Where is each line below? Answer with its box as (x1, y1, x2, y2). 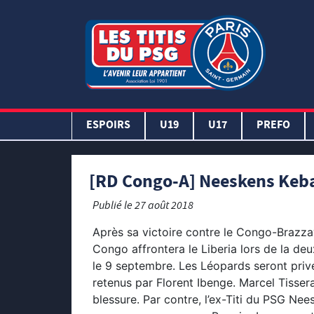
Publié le (93, 198, 135, 215)
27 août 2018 (135, 198, 193, 215)
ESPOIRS (86, 117, 130, 135)
